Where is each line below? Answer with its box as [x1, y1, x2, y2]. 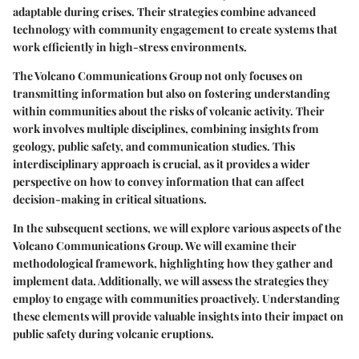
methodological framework [13, 255, 154, 271]
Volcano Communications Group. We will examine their [13, 237, 296, 253]
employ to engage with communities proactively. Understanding [13, 290, 340, 306]
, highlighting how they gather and [154, 255, 333, 271]
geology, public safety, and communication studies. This [13, 138, 295, 154]
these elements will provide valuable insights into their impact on [13, 308, 344, 324]
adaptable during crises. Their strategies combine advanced [13, 3, 316, 19]
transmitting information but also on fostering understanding [13, 85, 330, 101]
